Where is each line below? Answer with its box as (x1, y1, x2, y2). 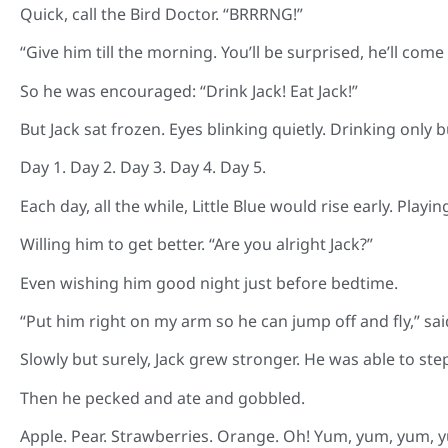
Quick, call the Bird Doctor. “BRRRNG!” (20, 2, 303, 25)
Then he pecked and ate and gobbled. (20, 386, 305, 409)
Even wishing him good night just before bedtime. (20, 271, 398, 294)
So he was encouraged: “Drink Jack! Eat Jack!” (20, 79, 358, 102)
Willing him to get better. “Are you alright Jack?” (20, 233, 373, 256)
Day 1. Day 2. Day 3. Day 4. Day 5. (20, 156, 266, 179)
